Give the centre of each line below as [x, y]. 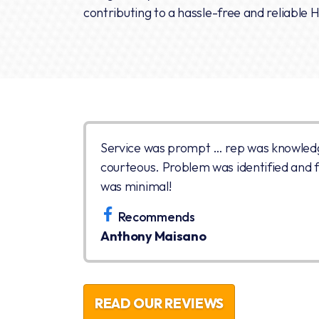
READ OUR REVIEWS [159, 303]
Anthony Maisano [153, 236]
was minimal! [136, 186]
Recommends [156, 216]
